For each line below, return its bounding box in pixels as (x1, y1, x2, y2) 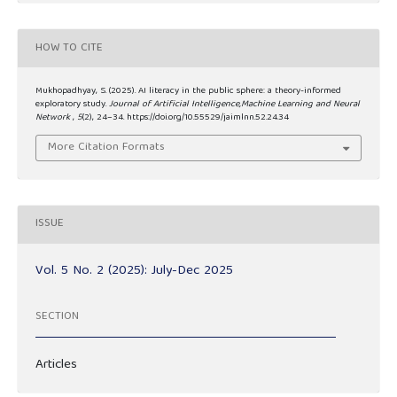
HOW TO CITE (35, 37, 103, 58)
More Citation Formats (48, 136, 166, 158)
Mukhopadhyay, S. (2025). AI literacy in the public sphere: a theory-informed (35, 83, 341, 100)
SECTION (35, 307, 79, 328)
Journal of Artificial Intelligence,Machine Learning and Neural (109, 97, 360, 113)
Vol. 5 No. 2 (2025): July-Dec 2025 (35, 259, 233, 283)
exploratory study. (35, 97, 109, 113)
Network (35, 110, 73, 127)
